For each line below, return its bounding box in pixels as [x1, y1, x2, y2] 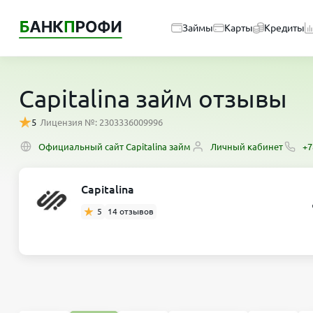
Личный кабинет [210, 141, 283, 152]
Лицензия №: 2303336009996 [40, 117, 163, 127]
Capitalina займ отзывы [19, 85, 287, 112]
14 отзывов [108, 207, 154, 216]
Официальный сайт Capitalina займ [38, 141, 191, 152]
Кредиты [264, 22, 305, 34]
